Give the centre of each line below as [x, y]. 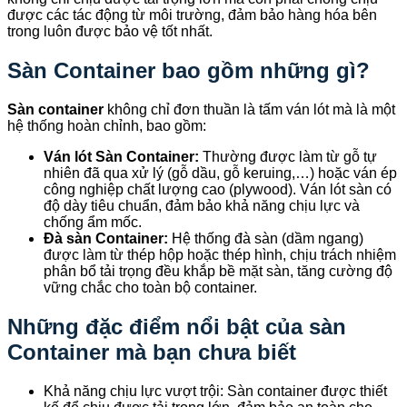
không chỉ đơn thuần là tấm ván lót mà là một [249, 109]
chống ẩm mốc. [93, 222]
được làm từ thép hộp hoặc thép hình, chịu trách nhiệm [220, 254]
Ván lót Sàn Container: [121, 156]
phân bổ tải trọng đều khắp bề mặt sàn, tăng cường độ [218, 271]
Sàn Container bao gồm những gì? [189, 70]
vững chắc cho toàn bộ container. [150, 287]
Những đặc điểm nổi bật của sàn [177, 326]
